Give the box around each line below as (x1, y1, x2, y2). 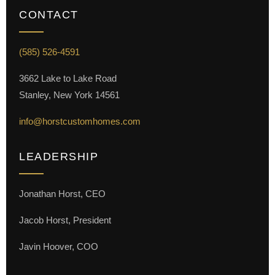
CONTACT (19, 9, 79, 21)
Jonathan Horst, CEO (19, 188, 106, 199)
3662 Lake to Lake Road (19, 73, 117, 83)
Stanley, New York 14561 (19, 90, 120, 100)
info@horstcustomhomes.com (19, 116, 141, 126)
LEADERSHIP (19, 150, 99, 163)
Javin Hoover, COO (19, 241, 99, 252)
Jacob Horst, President (19, 215, 112, 225)
